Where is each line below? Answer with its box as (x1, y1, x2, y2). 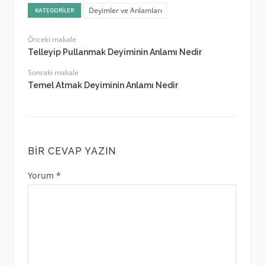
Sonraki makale (27, 67, 79, 78)
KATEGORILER (35, 5, 75, 14)
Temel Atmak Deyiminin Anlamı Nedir (27, 80, 179, 91)
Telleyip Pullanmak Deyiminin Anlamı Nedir (27, 47, 202, 57)
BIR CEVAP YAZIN (27, 146, 116, 157)
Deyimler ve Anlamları (88, 5, 162, 15)
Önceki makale (27, 34, 76, 45)
